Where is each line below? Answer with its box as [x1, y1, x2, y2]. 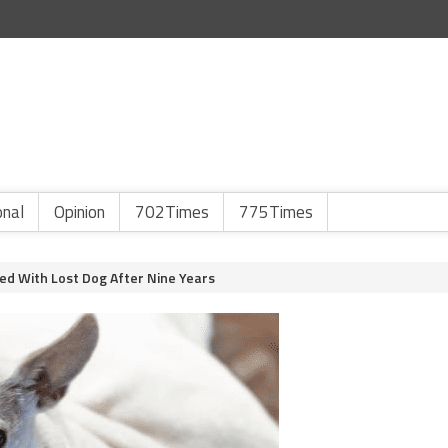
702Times [135, 199, 209, 225]
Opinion [54, 199, 105, 225]
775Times [239, 199, 313, 225]
